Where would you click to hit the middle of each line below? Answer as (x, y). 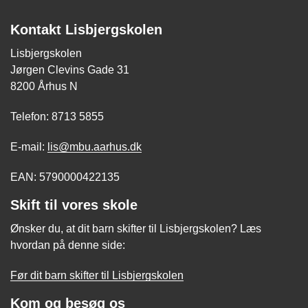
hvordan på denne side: (68, 245)
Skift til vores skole (74, 205)
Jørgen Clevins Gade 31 (70, 69)
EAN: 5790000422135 (65, 177)
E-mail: (29, 146)
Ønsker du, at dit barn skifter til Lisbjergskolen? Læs (136, 228)
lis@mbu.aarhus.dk (95, 146)
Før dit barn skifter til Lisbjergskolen (97, 275)
